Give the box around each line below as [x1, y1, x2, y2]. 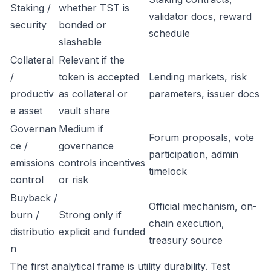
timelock [149, 165, 187, 177]
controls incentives [59, 157, 145, 169]
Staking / [10, 2, 51, 14]
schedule [149, 27, 190, 39]
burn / [10, 209, 39, 221]
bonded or [59, 19, 106, 31]
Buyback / [10, 192, 57, 204]
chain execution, [149, 217, 224, 229]
